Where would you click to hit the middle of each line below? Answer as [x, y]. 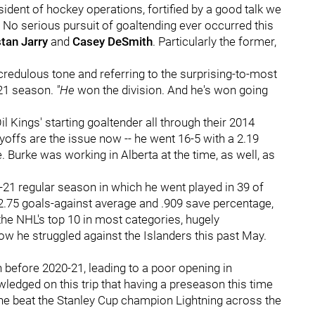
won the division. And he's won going [173, 90]
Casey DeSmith [111, 41]
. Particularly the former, [214, 41]
